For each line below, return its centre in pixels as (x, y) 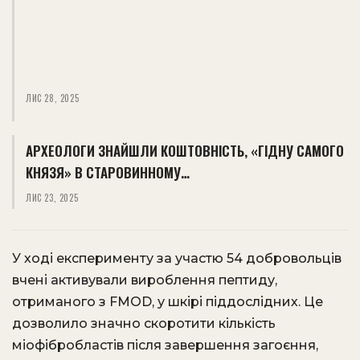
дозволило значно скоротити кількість (144, 323)
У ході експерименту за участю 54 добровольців (177, 258)
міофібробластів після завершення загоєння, (165, 345)
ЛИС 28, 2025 (53, 98)
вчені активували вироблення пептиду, (145, 280)
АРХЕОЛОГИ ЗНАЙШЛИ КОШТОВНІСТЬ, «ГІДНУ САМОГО (185, 151)
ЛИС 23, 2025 (52, 198)
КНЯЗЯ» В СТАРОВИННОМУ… (108, 172)
